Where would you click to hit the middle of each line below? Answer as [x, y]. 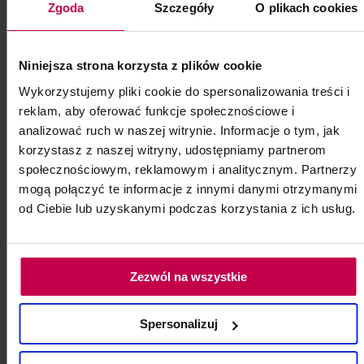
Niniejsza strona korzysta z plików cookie [141, 65]
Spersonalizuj [179, 324]
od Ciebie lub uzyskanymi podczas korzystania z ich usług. [187, 208]
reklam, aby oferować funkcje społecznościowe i [156, 110]
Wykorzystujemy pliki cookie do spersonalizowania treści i [184, 91]
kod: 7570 [37, 17]
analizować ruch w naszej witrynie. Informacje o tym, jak [179, 130]
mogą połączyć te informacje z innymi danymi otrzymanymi [188, 188]
